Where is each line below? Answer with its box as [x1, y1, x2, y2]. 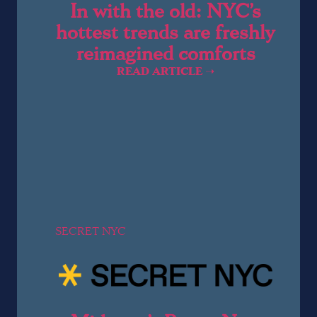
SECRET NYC [55, 224, 126, 238]
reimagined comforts [76, 41, 255, 67]
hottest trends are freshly [56, 20, 275, 45]
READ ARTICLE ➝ [117, 64, 214, 79]
